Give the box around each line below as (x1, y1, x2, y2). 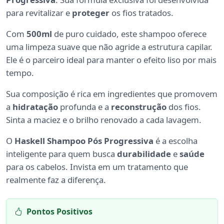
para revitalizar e (6, 7, 72, 19)
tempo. (6, 67, 34, 79)
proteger (72, 7, 109, 19)
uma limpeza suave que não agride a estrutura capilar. (6, 41, 212, 53)
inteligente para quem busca (6, 148, 117, 160)
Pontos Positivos (26, 206, 92, 217)
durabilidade (117, 148, 171, 160)
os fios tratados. (109, 7, 173, 19)
